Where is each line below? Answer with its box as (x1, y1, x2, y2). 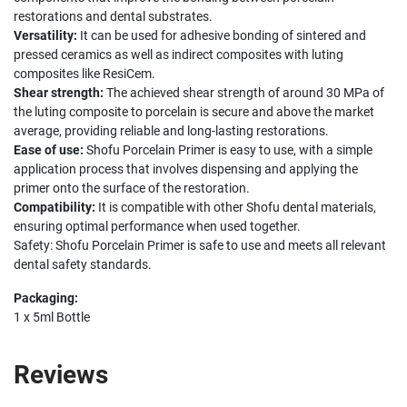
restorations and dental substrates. (14, 9, 213, 25)
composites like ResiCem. (14, 66, 155, 82)
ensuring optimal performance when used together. (14, 219, 301, 234)
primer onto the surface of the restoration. (14, 181, 250, 196)
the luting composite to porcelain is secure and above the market (14, 104, 374, 120)
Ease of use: (14, 143, 84, 158)
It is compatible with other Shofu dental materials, (95, 200, 376, 215)
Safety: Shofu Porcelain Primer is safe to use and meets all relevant (14, 238, 386, 253)
